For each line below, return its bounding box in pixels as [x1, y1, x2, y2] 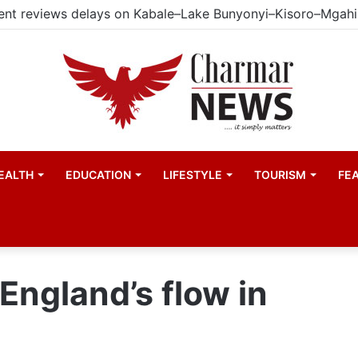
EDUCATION [66, 168, 132, 181]
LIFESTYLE [163, 168, 223, 181]
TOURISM [254, 168, 307, 181]
